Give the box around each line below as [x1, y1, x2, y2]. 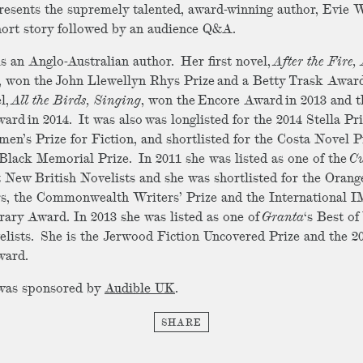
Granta [261, 211, 304, 224]
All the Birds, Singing [11, 95, 141, 108]
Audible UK [104, 283, 175, 296]
